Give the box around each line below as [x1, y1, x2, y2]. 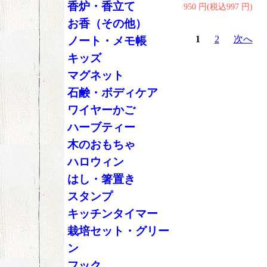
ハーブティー [67, 121, 135, 133]
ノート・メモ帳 [67, 35, 147, 47]
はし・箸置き [67, 173, 135, 185]
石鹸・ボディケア [67, 86, 158, 99]
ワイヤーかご [67, 104, 135, 116]
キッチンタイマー [67, 207, 158, 220]
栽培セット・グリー [67, 225, 169, 237]
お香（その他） [67, 17, 147, 30]
